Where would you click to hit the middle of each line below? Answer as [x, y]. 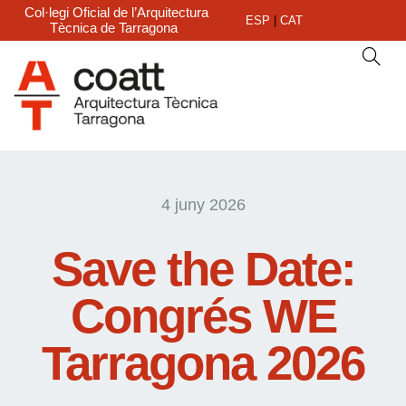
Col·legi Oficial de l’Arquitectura [116, 12]
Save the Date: [203, 268]
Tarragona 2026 [203, 362]
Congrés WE [203, 315]
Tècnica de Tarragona [114, 28]
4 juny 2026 [203, 204]
